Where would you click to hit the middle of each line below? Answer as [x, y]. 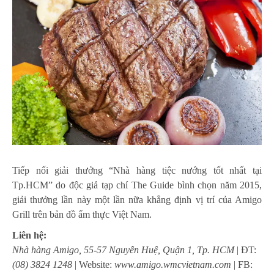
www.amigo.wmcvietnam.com [173, 264]
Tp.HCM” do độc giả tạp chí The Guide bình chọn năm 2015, [137, 185]
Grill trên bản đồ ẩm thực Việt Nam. [82, 214]
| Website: [93, 264]
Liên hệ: [29, 235]
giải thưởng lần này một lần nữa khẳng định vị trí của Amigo [137, 199]
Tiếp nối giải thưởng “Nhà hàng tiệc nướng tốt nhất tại [137, 170]
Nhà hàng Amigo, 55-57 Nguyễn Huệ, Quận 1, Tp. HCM [124, 250]
